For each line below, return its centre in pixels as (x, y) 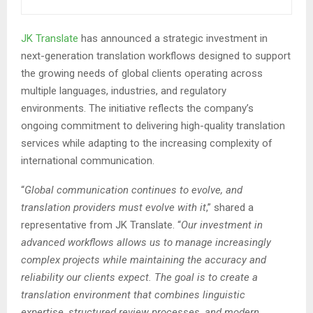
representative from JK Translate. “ (101, 225)
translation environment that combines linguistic (133, 295)
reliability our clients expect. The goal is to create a (139, 278)
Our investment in (222, 225)
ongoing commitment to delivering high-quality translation (153, 126)
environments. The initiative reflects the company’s (137, 109)
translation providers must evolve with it (114, 208)
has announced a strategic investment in (173, 39)
